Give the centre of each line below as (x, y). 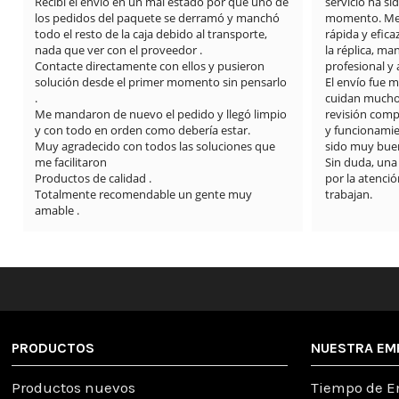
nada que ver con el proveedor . (119, 49)
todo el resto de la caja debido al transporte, (151, 33)
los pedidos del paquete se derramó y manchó (158, 17)
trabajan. (348, 194)
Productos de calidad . (94, 178)
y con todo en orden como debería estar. (143, 130)
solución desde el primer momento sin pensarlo (161, 81)
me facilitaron (71, 162)
